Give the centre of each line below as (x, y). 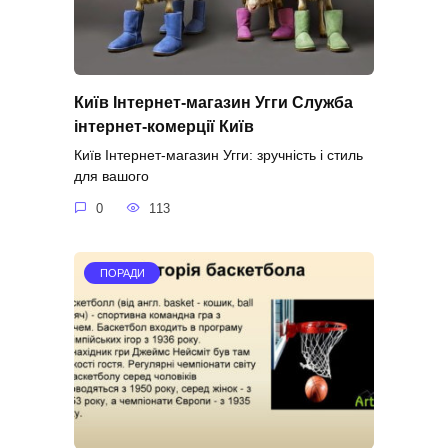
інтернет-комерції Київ (164, 126)
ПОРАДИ (122, 272)
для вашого (111, 176)
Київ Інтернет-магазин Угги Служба (213, 102)
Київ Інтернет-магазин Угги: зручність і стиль (218, 155)
